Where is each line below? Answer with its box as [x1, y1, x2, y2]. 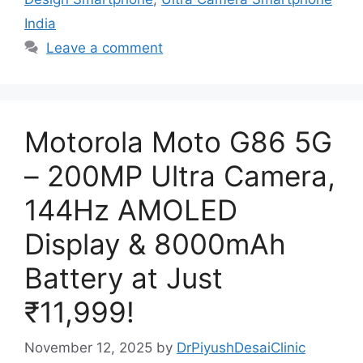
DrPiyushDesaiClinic [177, 340, 305, 357]
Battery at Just [24, 260, 223, 295]
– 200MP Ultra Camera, [24, 158, 335, 193]
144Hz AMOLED [24, 192, 237, 227]
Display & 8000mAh [24, 226, 286, 261]
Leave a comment [46, 39, 164, 56]
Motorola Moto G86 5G [24, 124, 332, 159]
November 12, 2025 [24, 340, 152, 357]
